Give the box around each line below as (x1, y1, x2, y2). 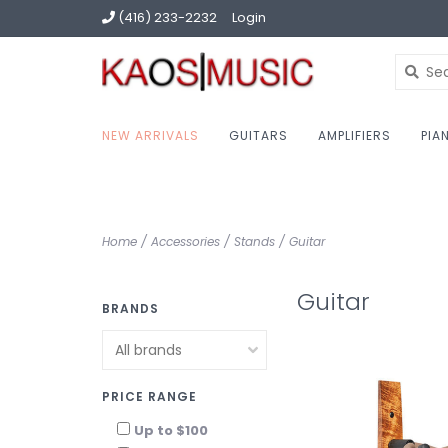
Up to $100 (134, 421, 208, 440)
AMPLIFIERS (318, 127, 391, 144)
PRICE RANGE (102, 388, 197, 405)
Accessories (151, 233, 220, 250)
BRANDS (102, 300, 159, 317)
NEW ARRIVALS (102, 127, 199, 144)
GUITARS (229, 127, 288, 144)
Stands (234, 233, 275, 250)
